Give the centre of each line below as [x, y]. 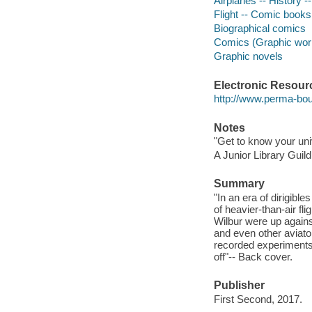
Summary [239, 184]
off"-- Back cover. [253, 256]
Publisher [239, 286]
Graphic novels [248, 56]
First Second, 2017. [258, 299]
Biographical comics [259, 29]
